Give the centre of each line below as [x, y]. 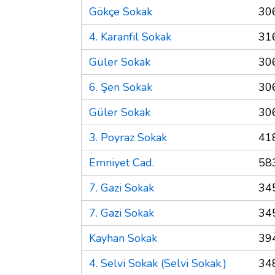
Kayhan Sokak [123, 238]
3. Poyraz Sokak [128, 137]
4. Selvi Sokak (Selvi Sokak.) [158, 263]
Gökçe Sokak [121, 11]
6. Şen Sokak [121, 87]
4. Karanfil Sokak [130, 37]
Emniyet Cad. [122, 162]
